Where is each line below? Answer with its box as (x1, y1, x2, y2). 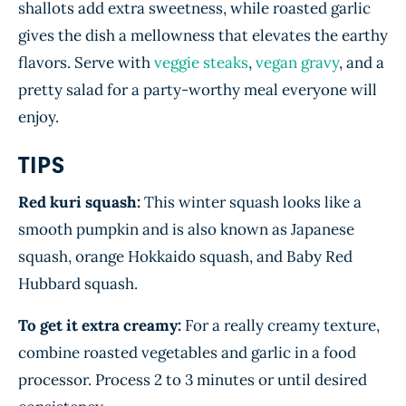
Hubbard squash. (18, 274, 138, 294)
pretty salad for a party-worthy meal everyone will (18, 80, 377, 100)
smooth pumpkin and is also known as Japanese (18, 219, 354, 239)
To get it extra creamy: (18, 315, 181, 335)
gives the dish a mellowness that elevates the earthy (18, 25, 388, 45)
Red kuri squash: (18, 192, 140, 212)
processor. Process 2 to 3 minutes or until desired (18, 370, 367, 390)
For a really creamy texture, (181, 315, 380, 335)
